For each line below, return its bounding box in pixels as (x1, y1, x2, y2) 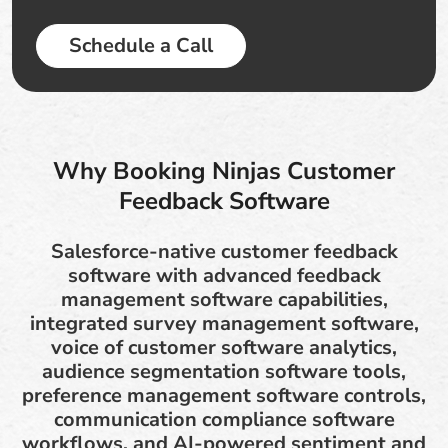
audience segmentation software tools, (42, 357, 406, 385)
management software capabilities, (60, 285, 388, 313)
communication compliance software (53, 405, 395, 433)
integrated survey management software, (29, 309, 419, 337)
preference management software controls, (22, 381, 426, 409)
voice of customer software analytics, (51, 333, 397, 361)
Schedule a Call (69, 31, 213, 59)
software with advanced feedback (67, 261, 381, 289)
